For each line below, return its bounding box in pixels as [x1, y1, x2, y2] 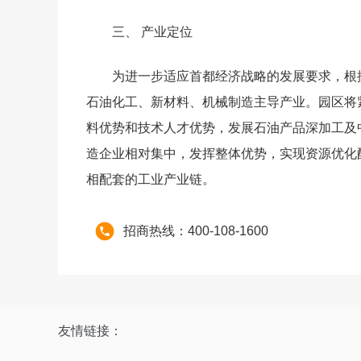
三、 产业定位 [112, 25, 193, 39]
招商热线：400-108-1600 [123, 224, 268, 238]
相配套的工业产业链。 [86, 172, 215, 186]
